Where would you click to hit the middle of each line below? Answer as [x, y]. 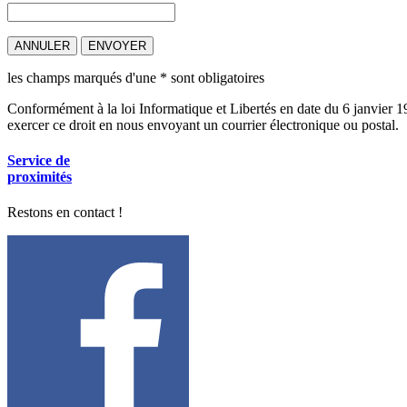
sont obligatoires [216, 77]
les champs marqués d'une [84, 77]
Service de [39, 161]
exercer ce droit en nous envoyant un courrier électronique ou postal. [203, 124]
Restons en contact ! [65, 213]
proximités [40, 177]
